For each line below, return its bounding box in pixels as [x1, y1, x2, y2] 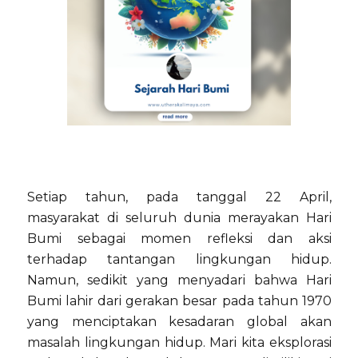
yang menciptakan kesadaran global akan [27, 314, 332, 329]
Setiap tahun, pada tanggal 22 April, [27, 189, 332, 205]
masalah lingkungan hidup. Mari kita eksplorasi [27, 335, 332, 350]
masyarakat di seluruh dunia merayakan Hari [27, 210, 332, 225]
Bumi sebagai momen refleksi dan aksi [27, 231, 332, 246]
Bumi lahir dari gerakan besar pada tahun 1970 [27, 293, 332, 308]
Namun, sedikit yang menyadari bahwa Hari [27, 272, 332, 288]
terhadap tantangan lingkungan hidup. [27, 252, 332, 267]
